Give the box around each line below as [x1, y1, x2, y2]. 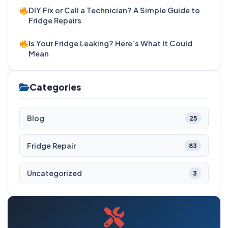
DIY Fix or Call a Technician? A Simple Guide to [28, 6, 201, 15]
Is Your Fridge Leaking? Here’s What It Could [28, 39, 193, 48]
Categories [30, 81, 81, 93]
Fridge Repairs [28, 16, 82, 25]
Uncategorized [27, 168, 82, 178]
